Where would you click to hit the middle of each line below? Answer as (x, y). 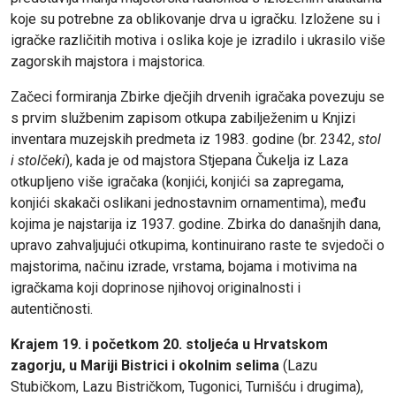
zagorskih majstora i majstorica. (108, 61)
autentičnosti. (53, 308)
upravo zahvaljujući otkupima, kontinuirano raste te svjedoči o (198, 245)
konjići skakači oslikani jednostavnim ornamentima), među (188, 202)
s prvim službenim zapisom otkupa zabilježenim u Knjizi (183, 118)
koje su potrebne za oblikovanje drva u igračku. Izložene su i (195, 19)
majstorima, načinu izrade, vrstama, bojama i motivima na (184, 266)
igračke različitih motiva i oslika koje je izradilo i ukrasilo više (198, 40)
